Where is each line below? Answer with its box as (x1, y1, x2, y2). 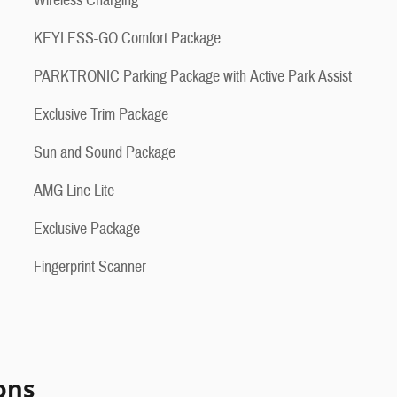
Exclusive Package (34, 219, 140, 240)
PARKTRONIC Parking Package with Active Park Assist (34, 66, 352, 88)
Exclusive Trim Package (34, 105, 168, 126)
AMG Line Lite (34, 181, 114, 202)
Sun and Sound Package (34, 143, 175, 164)
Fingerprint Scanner (34, 257, 146, 278)
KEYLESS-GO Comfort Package (34, 28, 221, 50)
